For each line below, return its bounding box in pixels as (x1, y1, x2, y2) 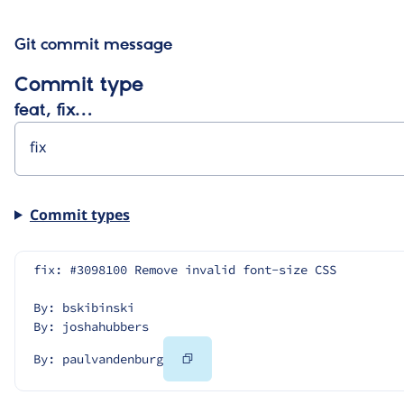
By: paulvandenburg (33, 350, 163, 367)
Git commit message (14, 35, 172, 55)
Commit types (29, 204, 130, 225)
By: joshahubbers (33, 317, 149, 335)
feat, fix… (14, 100, 92, 121)
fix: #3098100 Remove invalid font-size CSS (33, 261, 336, 278)
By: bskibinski (33, 298, 134, 316)
